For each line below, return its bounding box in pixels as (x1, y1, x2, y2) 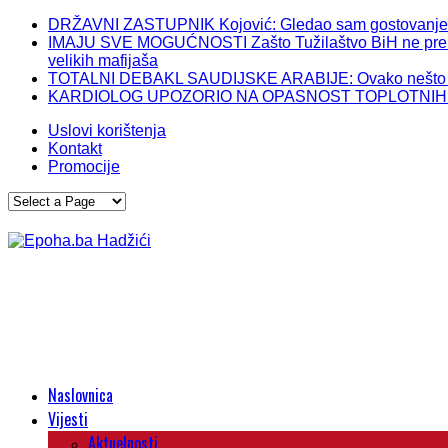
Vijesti (48, 407, 88, 431)
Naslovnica (48, 383, 113, 407)
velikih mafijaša (48, 52, 158, 69)
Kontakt (48, 140, 102, 157)
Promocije (48, 158, 120, 175)
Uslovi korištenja (48, 122, 166, 139)
